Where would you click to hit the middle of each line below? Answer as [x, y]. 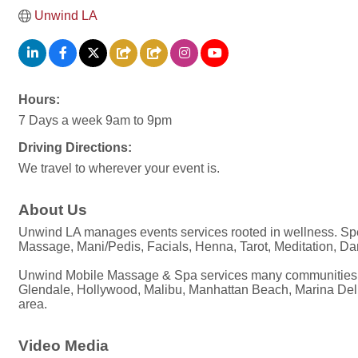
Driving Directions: [75, 147]
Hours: [39, 99]
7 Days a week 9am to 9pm [95, 120]
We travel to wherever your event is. [119, 168]
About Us [53, 210]
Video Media [64, 346]
